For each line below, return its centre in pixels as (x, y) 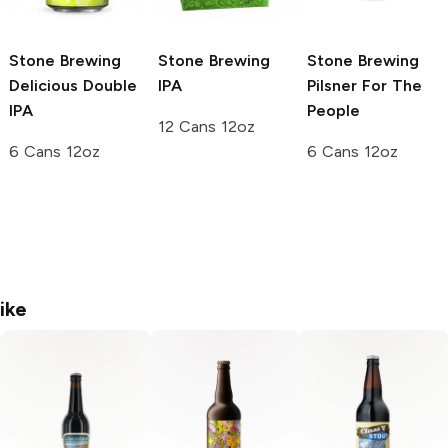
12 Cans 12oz (206, 127)
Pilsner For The (364, 86)
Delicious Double (73, 86)
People (333, 111)
